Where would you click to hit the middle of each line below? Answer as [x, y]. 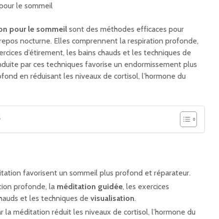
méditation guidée [90, 187]
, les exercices [146, 187]
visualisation [112, 198]
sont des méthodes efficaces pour [125, 29]
